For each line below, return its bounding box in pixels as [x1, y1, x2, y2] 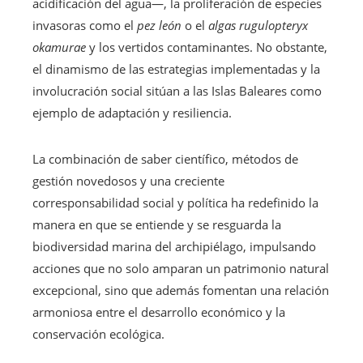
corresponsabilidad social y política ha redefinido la [32, 194, 318, 211]
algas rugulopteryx [208, 16, 308, 33]
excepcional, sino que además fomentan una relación [32, 281, 329, 298]
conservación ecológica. [32, 325, 164, 342]
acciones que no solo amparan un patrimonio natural [32, 259, 329, 276]
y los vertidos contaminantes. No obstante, [86, 38, 327, 55]
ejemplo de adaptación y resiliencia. [32, 104, 232, 121]
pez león [137, 16, 181, 33]
